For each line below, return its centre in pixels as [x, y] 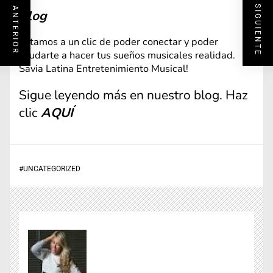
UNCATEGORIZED [52, 169]
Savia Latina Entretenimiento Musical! [104, 69]
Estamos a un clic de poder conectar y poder [119, 42]
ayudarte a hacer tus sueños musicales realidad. [127, 55]
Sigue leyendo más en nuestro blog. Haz [133, 95]
